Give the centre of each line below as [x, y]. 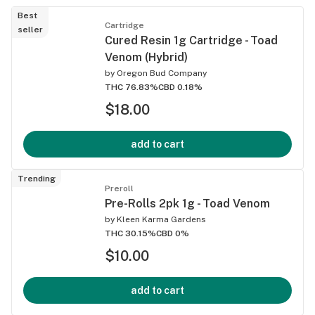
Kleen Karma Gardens [161, 219]
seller [30, 29]
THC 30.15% [130, 233]
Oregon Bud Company [162, 73]
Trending [37, 178]
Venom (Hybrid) [146, 57]
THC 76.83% [131, 87]
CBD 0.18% [180, 87]
